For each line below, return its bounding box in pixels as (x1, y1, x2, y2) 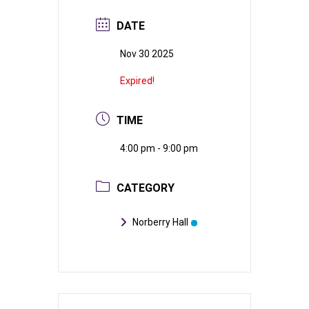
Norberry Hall (132, 216, 188, 228)
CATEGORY (117, 181, 175, 195)
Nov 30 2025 (120, 48, 174, 59)
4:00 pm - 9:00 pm (120, 142, 198, 154)
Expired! (120, 74, 154, 86)
